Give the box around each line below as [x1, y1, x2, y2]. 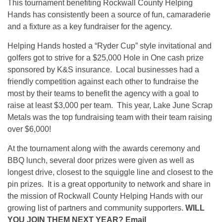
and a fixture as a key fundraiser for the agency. [7, 22, 172, 31]
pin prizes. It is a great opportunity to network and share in [7, 180, 211, 189]
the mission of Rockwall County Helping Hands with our [7, 192, 203, 201]
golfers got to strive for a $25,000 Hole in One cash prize [7, 54, 204, 62]
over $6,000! [7, 125, 51, 134]
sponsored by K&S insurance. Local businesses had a [7, 65, 199, 74]
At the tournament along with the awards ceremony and [7, 144, 200, 153]
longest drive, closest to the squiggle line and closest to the [7, 168, 213, 177]
